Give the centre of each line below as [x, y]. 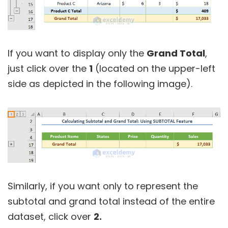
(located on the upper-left [154, 69]
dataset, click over [51, 217]
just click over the [48, 69]
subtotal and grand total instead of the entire [111, 202]
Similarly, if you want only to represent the [103, 186]
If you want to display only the [77, 53]
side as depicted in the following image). [100, 84]
